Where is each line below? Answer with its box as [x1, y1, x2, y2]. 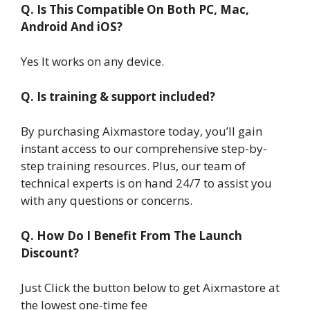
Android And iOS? [21, 18, 122, 35]
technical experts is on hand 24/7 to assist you [21, 175, 272, 192]
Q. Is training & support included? [21, 88, 215, 104]
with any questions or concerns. [21, 192, 192, 209]
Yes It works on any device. [21, 53, 164, 70]
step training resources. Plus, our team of [21, 158, 246, 174]
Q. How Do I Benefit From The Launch [21, 227, 242, 244]
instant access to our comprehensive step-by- [21, 140, 267, 157]
